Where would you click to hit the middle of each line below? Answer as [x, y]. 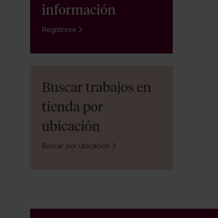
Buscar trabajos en [97, 87]
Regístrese [59, 29]
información [80, 9]
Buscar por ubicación [76, 145]
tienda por [73, 106]
